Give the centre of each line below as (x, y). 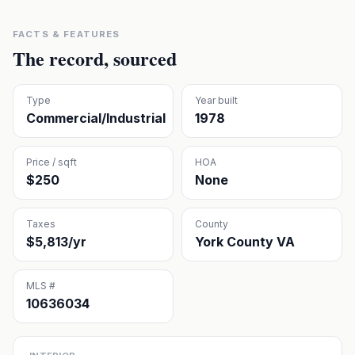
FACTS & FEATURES (67, 34)
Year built (216, 100)
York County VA (245, 242)
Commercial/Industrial (96, 118)
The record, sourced (95, 58)
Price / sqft (52, 162)
